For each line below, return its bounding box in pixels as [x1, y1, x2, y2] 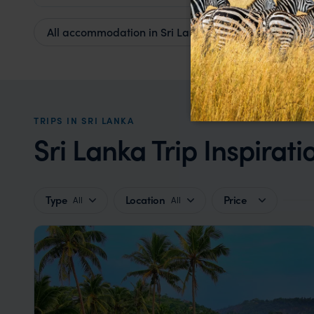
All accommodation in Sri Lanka [47, 23, 208, 39]
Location [125, 191, 165, 207]
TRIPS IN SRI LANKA [34, 113, 134, 127]
